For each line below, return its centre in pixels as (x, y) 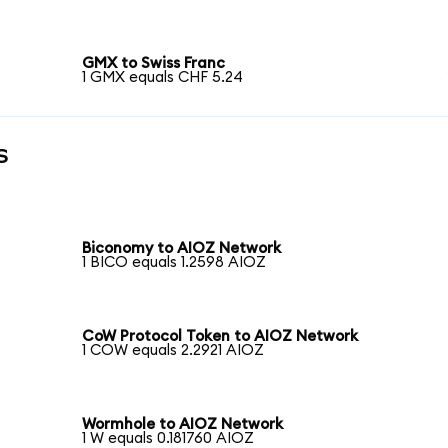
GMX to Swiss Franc (154, 63)
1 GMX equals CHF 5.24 (163, 77)
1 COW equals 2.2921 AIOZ (173, 351)
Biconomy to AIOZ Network (182, 249)
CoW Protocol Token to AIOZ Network (220, 337)
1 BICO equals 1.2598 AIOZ (174, 263)
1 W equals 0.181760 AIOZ (168, 438)
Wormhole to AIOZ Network (183, 424)
